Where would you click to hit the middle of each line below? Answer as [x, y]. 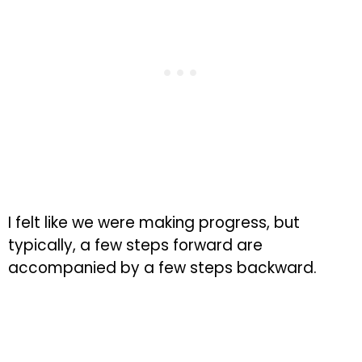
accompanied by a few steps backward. [162, 267]
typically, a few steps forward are [135, 245]
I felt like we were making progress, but [154, 222]
